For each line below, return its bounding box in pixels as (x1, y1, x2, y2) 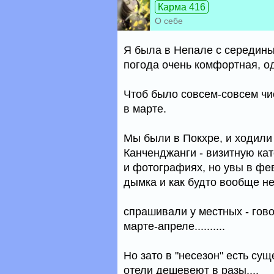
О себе (155, 16, 183, 26)
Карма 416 (158, 2, 206, 12)
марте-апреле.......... (124, 220, 225, 232)
